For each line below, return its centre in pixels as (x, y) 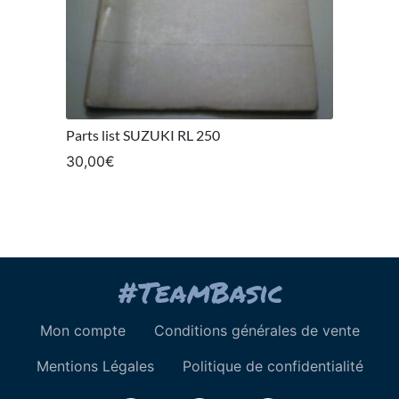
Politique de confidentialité (273, 366)
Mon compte (82, 330)
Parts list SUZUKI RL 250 (143, 134)
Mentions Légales (95, 366)
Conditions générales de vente (256, 330)
